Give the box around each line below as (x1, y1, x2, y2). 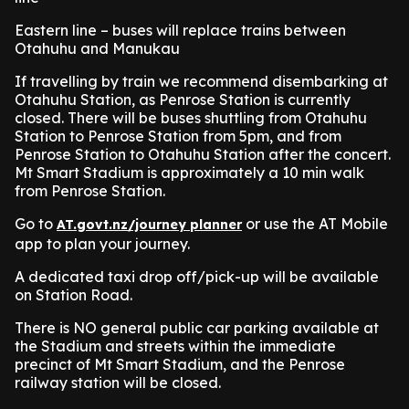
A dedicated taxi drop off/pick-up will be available (15, 267, 379, 286)
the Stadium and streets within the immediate (15, 337, 336, 355)
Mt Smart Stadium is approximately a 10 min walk (15, 163, 364, 182)
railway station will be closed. (15, 373, 221, 392)
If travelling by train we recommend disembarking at (15, 72, 388, 90)
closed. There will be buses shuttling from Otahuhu (15, 109, 367, 127)
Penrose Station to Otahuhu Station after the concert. (15, 145, 391, 163)
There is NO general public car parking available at (15, 319, 379, 337)
